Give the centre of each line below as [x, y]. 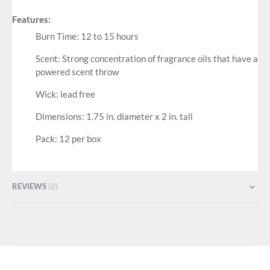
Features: [31, 20]
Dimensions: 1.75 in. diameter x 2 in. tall [114, 117]
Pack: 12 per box [68, 139]
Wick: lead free [65, 94]
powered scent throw [77, 72]
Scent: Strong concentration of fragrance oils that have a [146, 59]
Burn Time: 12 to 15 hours [87, 36]
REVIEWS [30, 186]
